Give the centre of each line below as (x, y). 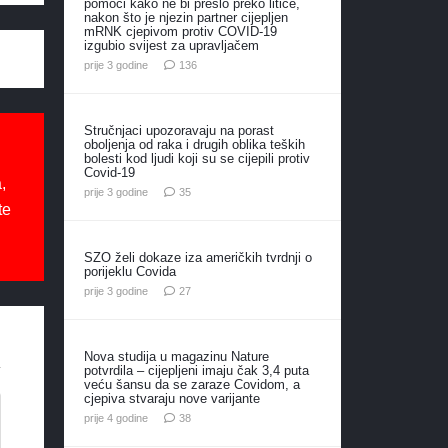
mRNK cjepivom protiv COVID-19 (180, 31)
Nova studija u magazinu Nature (176, 356)
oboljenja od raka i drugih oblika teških (194, 144)
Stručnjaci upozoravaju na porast (178, 130)
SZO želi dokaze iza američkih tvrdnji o (197, 257)
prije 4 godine (115, 417)
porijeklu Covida (129, 271)
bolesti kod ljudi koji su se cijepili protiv (196, 158)
